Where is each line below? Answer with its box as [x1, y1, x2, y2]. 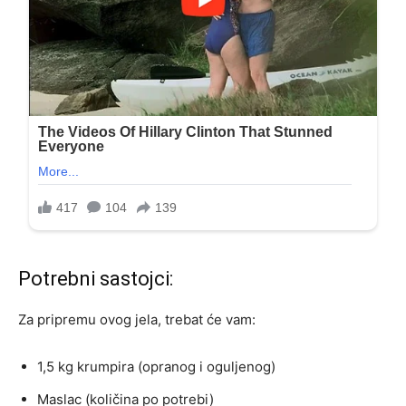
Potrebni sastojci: [18, 267, 173, 291]
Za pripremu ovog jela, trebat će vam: [18, 311, 256, 329]
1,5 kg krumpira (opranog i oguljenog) [37, 358, 275, 376]
